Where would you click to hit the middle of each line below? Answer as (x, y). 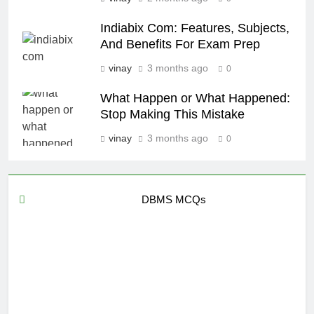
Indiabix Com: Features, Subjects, (195, 28)
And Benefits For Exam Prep (180, 45)
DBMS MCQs (174, 200)
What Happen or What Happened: (195, 98)
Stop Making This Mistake (172, 115)
